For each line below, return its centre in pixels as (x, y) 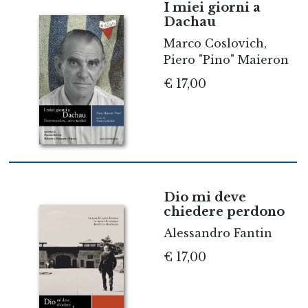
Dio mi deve (205, 198)
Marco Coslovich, (215, 43)
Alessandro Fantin (218, 233)
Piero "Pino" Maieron (226, 59)
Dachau (189, 22)
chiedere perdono (224, 212)
